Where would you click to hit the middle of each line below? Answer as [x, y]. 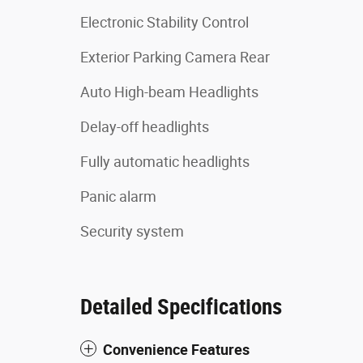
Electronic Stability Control [164, 22]
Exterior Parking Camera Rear [175, 57]
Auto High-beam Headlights [169, 92]
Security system [132, 231]
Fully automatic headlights [165, 162]
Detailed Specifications [181, 307]
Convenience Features [176, 350]
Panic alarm [118, 196]
